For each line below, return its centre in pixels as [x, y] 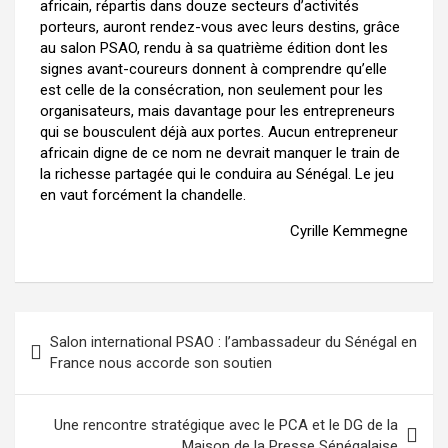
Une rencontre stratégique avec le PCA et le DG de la [226, 425]
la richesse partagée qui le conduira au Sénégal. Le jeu [217, 174]
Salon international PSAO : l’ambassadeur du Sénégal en [233, 342]
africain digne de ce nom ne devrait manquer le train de [220, 153]
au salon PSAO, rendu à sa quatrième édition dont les [214, 48]
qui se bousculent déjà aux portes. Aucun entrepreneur [219, 132]
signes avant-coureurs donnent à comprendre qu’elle [213, 69]
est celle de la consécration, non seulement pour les [211, 90]
